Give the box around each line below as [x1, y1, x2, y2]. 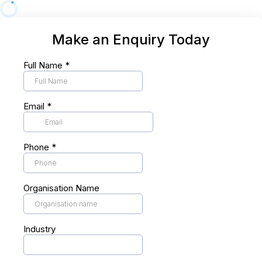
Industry [23, 223, 56, 235]
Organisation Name [23, 182, 99, 194]
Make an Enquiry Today [52, 31, 210, 48]
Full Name [23, 60, 65, 71]
